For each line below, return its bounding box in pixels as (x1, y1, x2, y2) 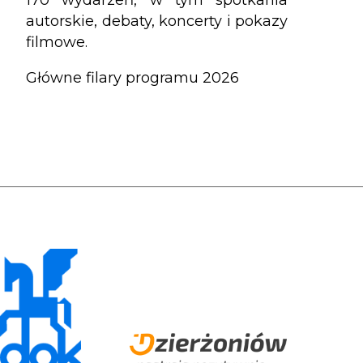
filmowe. (26, 32, 88, 51)
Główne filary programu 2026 (26, 68, 239, 87)
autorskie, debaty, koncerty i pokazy (26, 11, 288, 30)
